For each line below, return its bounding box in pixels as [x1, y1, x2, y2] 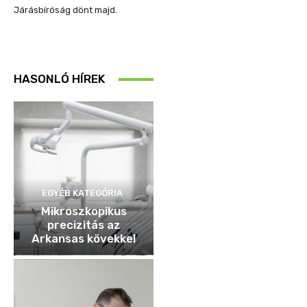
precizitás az [47, 217, 121, 232]
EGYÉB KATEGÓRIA [41, 187, 123, 198]
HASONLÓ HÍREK [14, 72, 105, 86]
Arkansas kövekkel [32, 231, 136, 245]
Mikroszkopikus [40, 204, 127, 218]
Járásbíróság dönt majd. [14, 5, 117, 16]
